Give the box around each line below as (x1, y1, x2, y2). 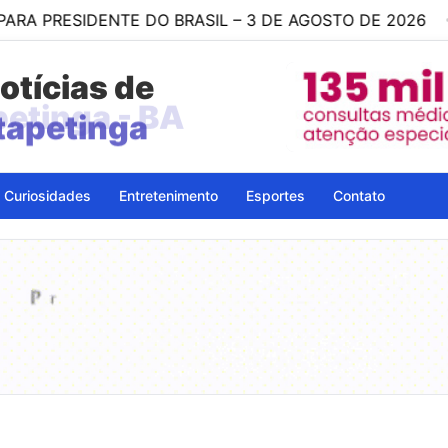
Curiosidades (4, 187, 91, 204)
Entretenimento (119, 187, 218, 204)
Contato (333, 187, 385, 204)
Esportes (246, 187, 305, 204)
